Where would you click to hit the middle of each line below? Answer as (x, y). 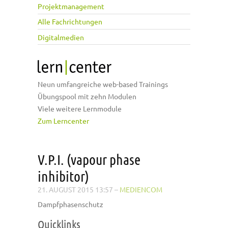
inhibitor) (63, 176)
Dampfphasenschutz (70, 204)
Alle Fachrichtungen (70, 22)
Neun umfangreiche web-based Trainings (103, 84)
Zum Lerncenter (63, 121)
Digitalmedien (61, 37)
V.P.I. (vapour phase (89, 160)
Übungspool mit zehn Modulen (87, 96)
